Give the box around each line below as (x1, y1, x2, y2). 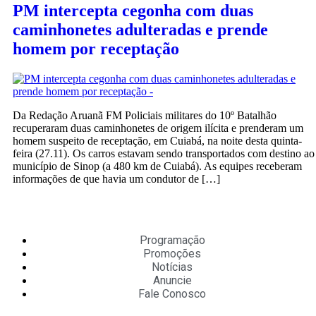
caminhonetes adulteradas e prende (13, 20, 268, 39)
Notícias (152, 260, 193, 274)
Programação (139, 233, 205, 247)
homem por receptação (13, 39, 179, 58)
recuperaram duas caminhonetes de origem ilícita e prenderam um (13, 121, 303, 134)
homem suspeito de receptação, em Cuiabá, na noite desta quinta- (13, 134, 302, 147)
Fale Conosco (138, 286, 206, 300)
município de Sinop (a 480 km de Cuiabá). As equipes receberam (13, 159, 302, 172)
